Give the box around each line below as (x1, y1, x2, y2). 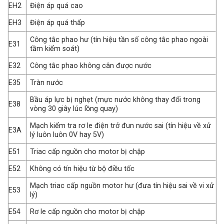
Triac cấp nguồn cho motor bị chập (30, 147, 145, 156)
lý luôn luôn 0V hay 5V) (30, 130, 104, 139)
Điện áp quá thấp (30, 18, 85, 27)
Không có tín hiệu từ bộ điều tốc (30, 164, 135, 173)
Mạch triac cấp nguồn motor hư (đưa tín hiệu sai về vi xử (30, 181, 214, 190)
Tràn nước (30, 78, 63, 87)
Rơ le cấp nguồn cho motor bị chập (30, 207, 145, 216)
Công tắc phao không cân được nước (30, 61, 152, 70)
